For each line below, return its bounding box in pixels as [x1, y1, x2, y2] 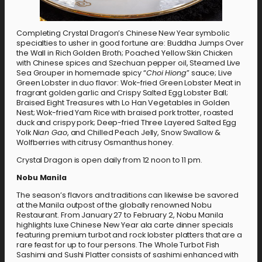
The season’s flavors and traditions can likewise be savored [16, 189, 239, 200]
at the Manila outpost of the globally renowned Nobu [16, 199, 212, 210]
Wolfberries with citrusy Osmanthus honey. [16, 137, 174, 148]
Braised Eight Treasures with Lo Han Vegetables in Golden [16, 98, 230, 108]
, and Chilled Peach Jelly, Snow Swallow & [67, 127, 220, 138]
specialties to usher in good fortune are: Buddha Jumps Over [16, 38, 244, 49]
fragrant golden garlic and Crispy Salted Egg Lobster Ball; [16, 88, 229, 98]
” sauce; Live [186, 68, 232, 78]
